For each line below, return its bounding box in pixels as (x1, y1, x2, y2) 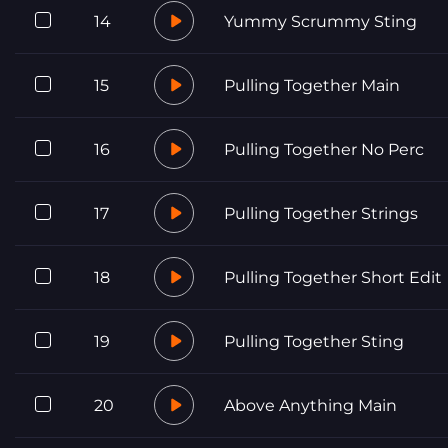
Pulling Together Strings (224, 203, 418, 223)
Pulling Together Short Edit (224, 267, 442, 287)
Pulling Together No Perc (224, 139, 424, 159)
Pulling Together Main (224, 75, 400, 95)
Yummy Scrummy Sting (224, 11, 417, 31)
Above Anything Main (224, 395, 397, 415)
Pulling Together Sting (224, 331, 404, 351)
